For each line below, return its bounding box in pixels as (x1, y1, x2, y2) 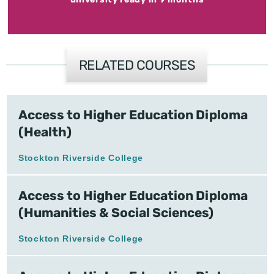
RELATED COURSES (78, 56, 196, 73)
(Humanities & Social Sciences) (18, 204, 213, 220)
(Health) (18, 124, 72, 139)
